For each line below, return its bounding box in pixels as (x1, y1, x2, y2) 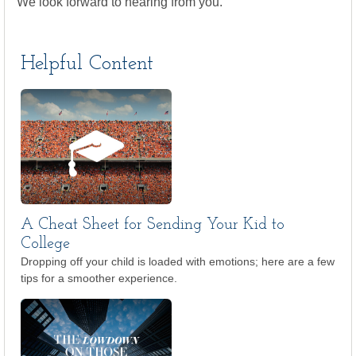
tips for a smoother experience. (21, 272, 177, 284)
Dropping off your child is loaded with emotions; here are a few (21, 255, 335, 268)
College (21, 236, 70, 252)
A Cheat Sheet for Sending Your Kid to (21, 217, 284, 233)
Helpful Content (21, 53, 153, 75)
